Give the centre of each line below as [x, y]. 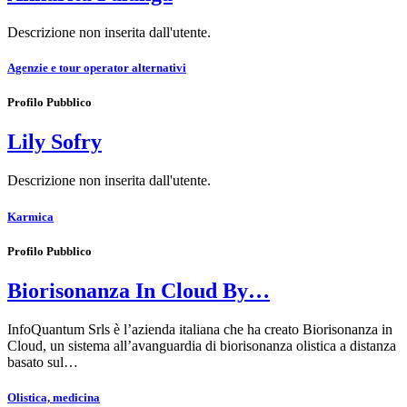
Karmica [30, 216]
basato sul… [43, 362]
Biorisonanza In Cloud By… [139, 290]
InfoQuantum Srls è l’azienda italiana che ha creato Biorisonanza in [200, 329]
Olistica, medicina [54, 397]
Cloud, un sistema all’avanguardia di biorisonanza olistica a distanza [202, 345]
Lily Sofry [55, 142]
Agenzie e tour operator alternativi [97, 68]
